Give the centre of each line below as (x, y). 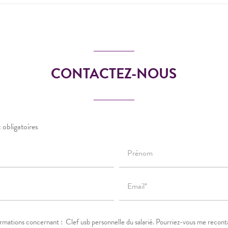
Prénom (140, 153)
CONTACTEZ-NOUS (114, 74)
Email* (137, 186)
